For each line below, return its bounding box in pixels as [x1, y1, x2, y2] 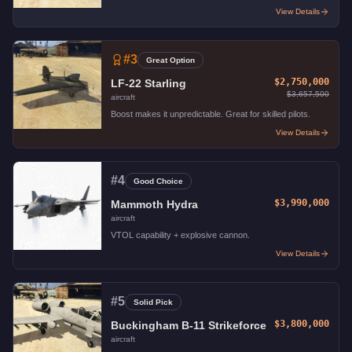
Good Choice [134, 176, 183, 185]
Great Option [146, 55, 195, 64]
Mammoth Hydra [111, 198, 198, 211]
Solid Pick [134, 297, 173, 306]
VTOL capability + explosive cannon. [111, 230, 250, 240]
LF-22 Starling [111, 77, 186, 90]
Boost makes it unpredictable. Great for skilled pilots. [111, 109, 310, 119]
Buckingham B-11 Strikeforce [111, 319, 266, 332]
